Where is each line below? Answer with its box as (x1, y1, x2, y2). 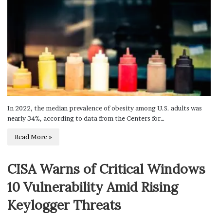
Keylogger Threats (7, 196, 121, 213)
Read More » (15, 132, 52, 141)
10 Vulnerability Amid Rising (7, 178, 178, 195)
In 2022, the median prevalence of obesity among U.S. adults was (7, 104, 202, 112)
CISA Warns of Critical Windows (7, 160, 205, 177)
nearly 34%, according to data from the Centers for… (7, 114, 164, 122)
